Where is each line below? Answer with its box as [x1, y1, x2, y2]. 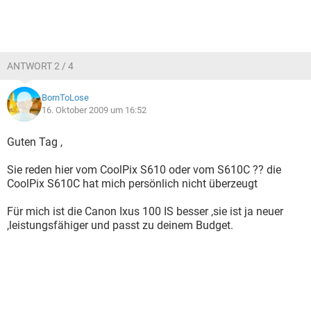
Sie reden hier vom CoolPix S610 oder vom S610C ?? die [7, 163, 281, 176]
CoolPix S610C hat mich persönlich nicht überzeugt [7, 177, 258, 190]
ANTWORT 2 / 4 [7, 60, 74, 72]
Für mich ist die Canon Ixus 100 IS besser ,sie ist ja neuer [7, 205, 283, 218]
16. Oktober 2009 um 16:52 [42, 105, 146, 115]
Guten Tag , [7, 135, 62, 149]
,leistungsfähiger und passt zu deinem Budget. [7, 219, 233, 232]
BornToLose [42, 92, 89, 103]
